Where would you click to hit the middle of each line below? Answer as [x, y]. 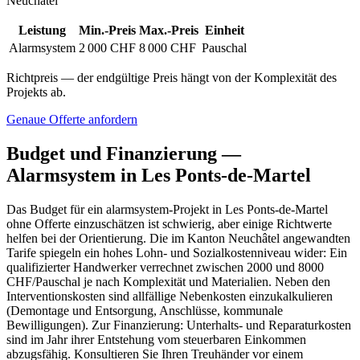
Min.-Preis [107, 31]
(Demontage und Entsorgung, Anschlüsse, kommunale [145, 311]
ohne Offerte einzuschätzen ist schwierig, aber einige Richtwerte [169, 224]
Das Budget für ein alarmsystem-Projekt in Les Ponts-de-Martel [167, 210]
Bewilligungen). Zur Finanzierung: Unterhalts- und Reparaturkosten [179, 325]
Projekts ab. [36, 92]
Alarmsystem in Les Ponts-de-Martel [159, 176]
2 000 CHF [107, 48]
